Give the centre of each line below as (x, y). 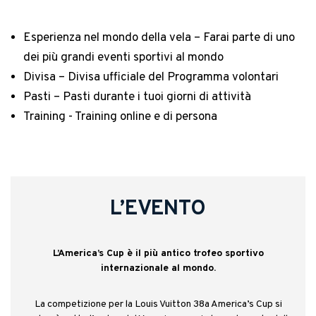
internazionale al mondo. (158, 268)
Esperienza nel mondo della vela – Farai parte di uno (159, 38)
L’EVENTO (158, 209)
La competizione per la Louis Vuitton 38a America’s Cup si (158, 304)
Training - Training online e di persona (120, 117)
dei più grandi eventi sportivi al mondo (123, 57)
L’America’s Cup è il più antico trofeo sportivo (158, 253)
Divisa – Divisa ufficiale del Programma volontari (151, 77)
